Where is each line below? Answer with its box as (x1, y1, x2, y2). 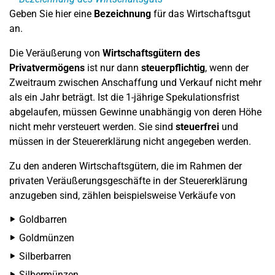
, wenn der (205, 62, 249, 74)
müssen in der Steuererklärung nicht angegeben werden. (9, 136, 251, 147)
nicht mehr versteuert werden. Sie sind (9, 121, 176, 133)
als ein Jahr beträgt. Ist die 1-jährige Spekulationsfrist (9, 91, 239, 103)
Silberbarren (19, 250, 71, 262)
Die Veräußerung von (9, 47, 103, 59)
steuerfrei (176, 121, 219, 133)
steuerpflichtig (141, 62, 205, 74)
